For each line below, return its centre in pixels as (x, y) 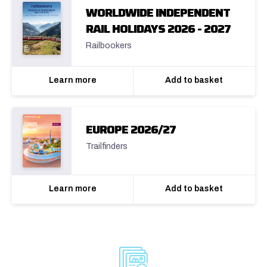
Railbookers (109, 46)
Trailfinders (107, 147)
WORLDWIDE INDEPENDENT (158, 13)
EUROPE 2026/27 (131, 130)
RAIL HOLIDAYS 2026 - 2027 (158, 29)
